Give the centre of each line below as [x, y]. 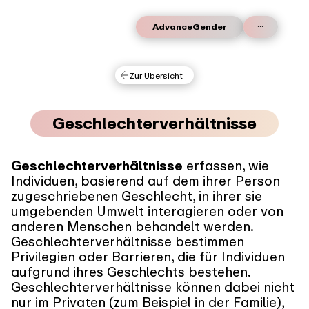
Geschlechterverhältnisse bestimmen [128, 242]
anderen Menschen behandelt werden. [132, 227]
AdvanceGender [189, 27]
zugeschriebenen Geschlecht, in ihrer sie [137, 196]
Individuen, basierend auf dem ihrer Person [146, 181]
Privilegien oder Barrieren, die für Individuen [148, 257]
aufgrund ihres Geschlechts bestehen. [131, 272]
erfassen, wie [226, 166]
